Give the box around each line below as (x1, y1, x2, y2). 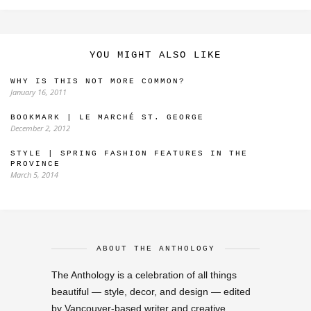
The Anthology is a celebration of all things (51, 269, 237, 280)
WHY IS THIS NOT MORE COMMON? (10, 77, 185, 85)
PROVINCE (10, 160, 60, 168)
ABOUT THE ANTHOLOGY (96, 244, 215, 253)
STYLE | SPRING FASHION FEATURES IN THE (10, 149, 248, 158)
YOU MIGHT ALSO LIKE (90, 49, 221, 60)
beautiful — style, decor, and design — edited (51, 286, 251, 297)
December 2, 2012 (10, 123, 70, 133)
